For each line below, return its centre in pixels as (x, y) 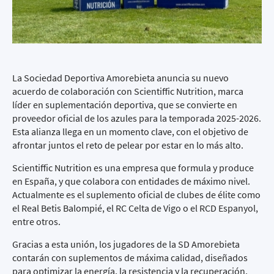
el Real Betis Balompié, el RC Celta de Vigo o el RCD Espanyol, (135, 208)
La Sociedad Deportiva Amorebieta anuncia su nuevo (120, 78)
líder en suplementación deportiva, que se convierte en (125, 105)
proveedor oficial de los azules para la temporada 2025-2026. (137, 118)
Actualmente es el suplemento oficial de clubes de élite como (136, 194)
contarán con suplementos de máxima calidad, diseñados (130, 257)
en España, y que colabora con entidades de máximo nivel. (131, 181)
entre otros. (36, 221)
